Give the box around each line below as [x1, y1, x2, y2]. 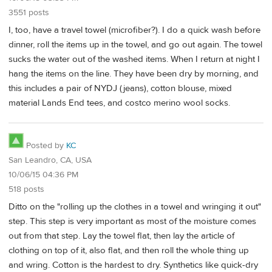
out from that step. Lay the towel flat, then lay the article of [8, 230, 234, 242]
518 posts [8, 184, 44, 195]
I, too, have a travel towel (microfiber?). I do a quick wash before [8, 24, 260, 36]
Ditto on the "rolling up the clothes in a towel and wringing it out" [8, 201, 261, 213]
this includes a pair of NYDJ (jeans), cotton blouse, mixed [8, 82, 232, 94]
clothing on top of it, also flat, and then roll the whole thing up [8, 245, 249, 257]
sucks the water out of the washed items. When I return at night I [8, 53, 260, 65]
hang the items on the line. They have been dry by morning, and [8, 67, 259, 80]
